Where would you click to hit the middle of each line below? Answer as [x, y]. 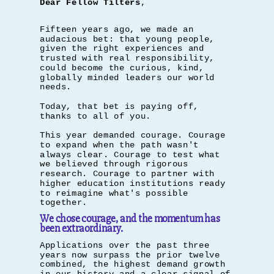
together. [64, 202]
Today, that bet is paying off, [120, 106]
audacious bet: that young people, [128, 39]
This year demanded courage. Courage [133, 135]
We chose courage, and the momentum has [130, 218]
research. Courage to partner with [128, 173]
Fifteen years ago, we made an [117, 29]
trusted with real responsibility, [128, 58]
